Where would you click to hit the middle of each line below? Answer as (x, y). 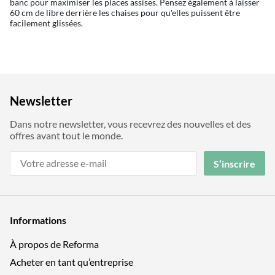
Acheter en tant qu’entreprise (72, 262)
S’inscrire (234, 163)
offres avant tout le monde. (66, 136)
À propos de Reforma (54, 244)
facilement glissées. (46, 23)
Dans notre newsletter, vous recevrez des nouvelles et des (130, 124)
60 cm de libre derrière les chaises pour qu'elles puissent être (125, 13)
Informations (38, 220)
